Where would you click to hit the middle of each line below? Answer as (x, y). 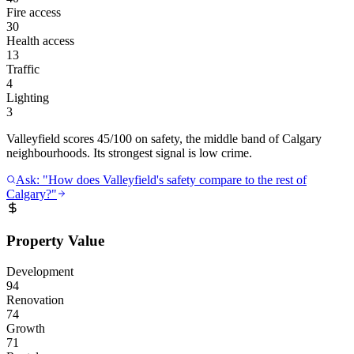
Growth (26, 328)
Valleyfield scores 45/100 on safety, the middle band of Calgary (164, 139)
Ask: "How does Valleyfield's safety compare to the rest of (161, 180)
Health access (40, 41)
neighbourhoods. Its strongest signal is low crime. (129, 153)
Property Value (55, 240)
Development (40, 271)
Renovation (35, 299)
